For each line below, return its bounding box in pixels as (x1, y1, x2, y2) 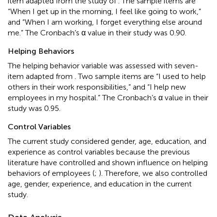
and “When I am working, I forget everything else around (8, 17, 202, 27)
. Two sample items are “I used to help (75, 71, 206, 81)
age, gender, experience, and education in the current (8, 179, 192, 188)
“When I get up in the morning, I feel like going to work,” (8, 6, 201, 16)
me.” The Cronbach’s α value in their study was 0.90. (8, 28, 186, 37)
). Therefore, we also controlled (99, 168, 207, 178)
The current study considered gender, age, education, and (8, 136, 206, 146)
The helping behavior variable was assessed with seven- (8, 61, 199, 70)
